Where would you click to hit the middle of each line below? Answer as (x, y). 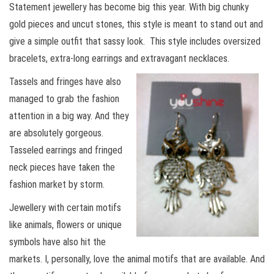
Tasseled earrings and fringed (66, 150)
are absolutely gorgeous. (56, 133)
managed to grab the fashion (64, 99)
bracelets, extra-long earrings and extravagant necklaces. (119, 59)
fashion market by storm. (57, 185)
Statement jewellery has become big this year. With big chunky (129, 7)
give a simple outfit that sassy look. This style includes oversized (135, 42)
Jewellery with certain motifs (65, 208)
